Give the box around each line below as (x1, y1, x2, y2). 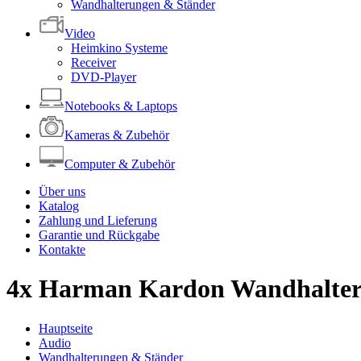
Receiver (71, 56, 116, 69)
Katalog (39, 199, 79, 213)
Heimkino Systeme (71, 41, 168, 55)
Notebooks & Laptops (64, 99, 177, 113)
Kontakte (39, 243, 85, 256)
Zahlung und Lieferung (39, 214, 157, 227)
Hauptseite (39, 321, 93, 335)
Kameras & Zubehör (64, 128, 169, 142)
